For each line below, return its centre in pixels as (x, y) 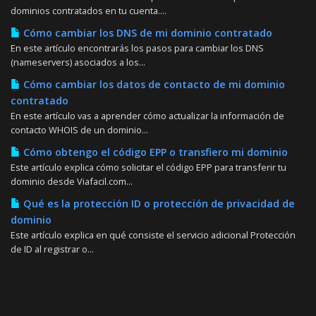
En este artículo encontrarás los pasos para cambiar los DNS (137, 48)
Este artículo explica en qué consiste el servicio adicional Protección (153, 235)
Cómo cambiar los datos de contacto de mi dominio (153, 84)
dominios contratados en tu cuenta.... (89, 10)
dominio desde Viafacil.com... (72, 181)
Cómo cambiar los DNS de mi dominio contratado (146, 32)
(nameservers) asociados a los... (78, 62)
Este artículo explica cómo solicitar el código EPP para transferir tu (148, 167)
